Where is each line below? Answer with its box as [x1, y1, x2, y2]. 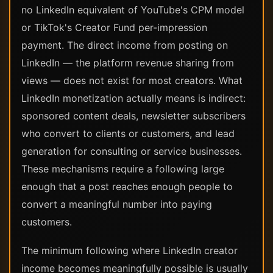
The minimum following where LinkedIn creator [21, 244, 238, 257]
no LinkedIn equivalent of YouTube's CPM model [21, 4, 244, 16]
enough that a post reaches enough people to [21, 180, 233, 193]
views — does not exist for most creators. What [21, 74, 243, 87]
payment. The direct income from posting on [21, 39, 228, 51]
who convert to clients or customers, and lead [21, 127, 235, 140]
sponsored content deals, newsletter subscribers [21, 110, 246, 122]
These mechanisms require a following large [21, 163, 224, 175]
